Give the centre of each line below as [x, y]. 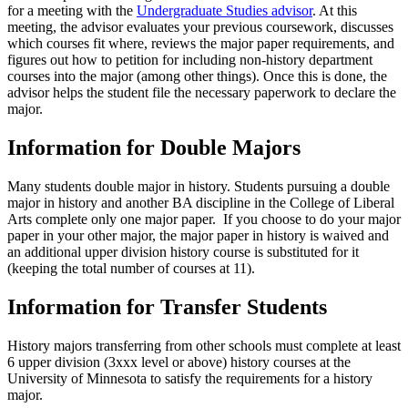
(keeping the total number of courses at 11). [131, 269]
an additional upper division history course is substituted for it [183, 252]
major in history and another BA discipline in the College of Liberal [201, 203]
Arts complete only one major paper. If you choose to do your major [204, 219]
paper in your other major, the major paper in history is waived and [198, 236]
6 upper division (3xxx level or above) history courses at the [179, 362]
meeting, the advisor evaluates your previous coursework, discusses [200, 27]
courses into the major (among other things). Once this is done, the [197, 76]
